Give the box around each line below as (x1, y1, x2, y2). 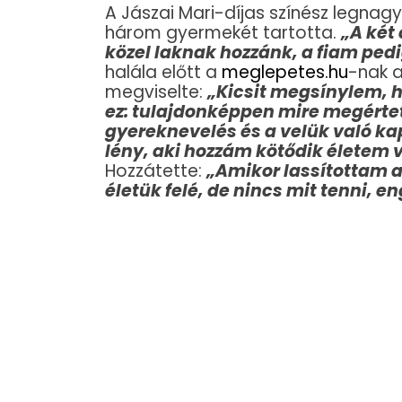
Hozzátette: (105, 158, 206, 183)
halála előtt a (105, 59, 222, 84)
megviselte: (105, 79, 207, 104)
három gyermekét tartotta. (105, 20, 341, 45)
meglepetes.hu (222, 59, 348, 84)
